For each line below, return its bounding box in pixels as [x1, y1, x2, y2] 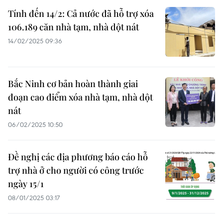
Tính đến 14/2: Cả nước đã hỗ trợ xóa [8, 7, 154, 19]
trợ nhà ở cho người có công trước [8, 164, 144, 176]
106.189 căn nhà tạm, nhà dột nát [8, 21, 139, 33]
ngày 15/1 [8, 178, 44, 190]
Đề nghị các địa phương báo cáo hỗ [8, 151, 148, 163]
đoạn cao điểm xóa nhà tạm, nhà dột [8, 91, 153, 103]
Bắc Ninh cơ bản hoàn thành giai [8, 78, 138, 90]
